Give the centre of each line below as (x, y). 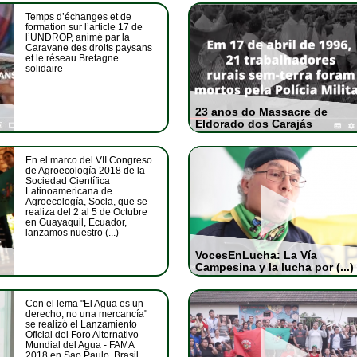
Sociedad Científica (68, 181)
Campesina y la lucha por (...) (274, 267)
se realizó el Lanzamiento (81, 324)
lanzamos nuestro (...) (72, 233)
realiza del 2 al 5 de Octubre (86, 212)
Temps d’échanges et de (78, 17)
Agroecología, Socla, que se (86, 202)
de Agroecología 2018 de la (85, 171)
